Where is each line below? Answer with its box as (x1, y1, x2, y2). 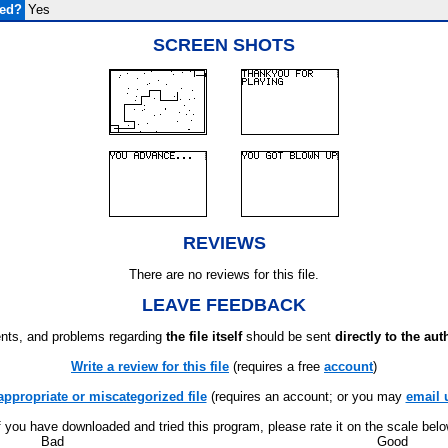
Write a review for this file (71, 359, 229, 374)
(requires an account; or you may (206, 389, 406, 404)
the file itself (166, 329, 242, 344)
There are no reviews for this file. (129, 267, 319, 282)
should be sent (242, 329, 335, 344)
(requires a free (229, 359, 324, 374)
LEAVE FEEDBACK (142, 295, 306, 315)
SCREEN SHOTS (153, 35, 295, 55)
